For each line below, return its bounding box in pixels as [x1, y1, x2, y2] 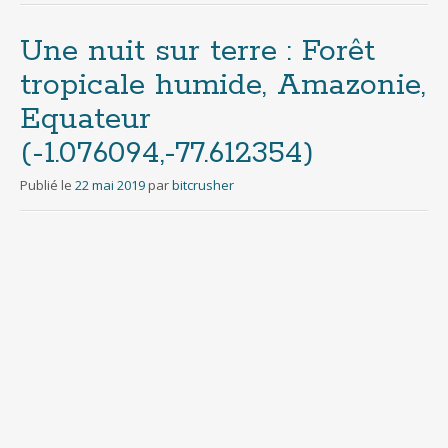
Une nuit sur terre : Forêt [20, 32, 375, 71]
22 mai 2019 [75, 176, 145, 194]
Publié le [20, 176, 75, 194]
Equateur [20, 100, 151, 139]
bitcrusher [172, 176, 234, 194]
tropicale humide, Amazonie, [20, 66, 426, 105]
